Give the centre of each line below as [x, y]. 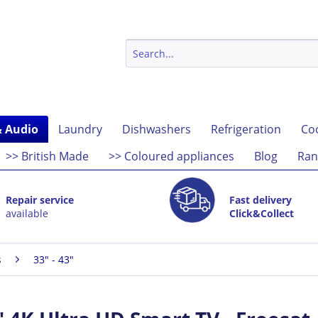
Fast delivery [260, 200]
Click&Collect [261, 214]
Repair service [39, 200]
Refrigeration [246, 129]
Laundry [80, 129]
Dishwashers [156, 129]
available [27, 214]
